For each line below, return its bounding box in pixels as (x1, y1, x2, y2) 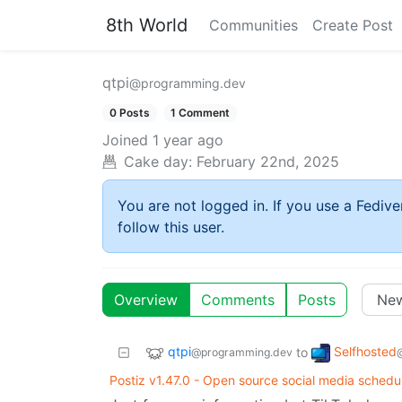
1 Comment (170, 106, 231, 119)
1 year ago (153, 131, 223, 150)
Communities (209, 16, 298, 34)
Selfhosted (334, 344, 397, 360)
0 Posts (109, 106, 150, 119)
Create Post (312, 16, 393, 34)
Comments (201, 291, 275, 310)
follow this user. (118, 218, 224, 237)
